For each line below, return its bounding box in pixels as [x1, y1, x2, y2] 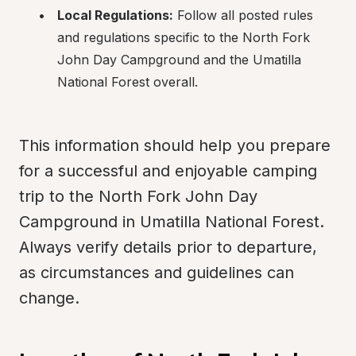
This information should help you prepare [19, 136, 331, 155]
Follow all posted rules [173, 7, 313, 23]
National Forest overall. [57, 74, 198, 90]
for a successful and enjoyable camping [19, 161, 317, 180]
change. [19, 288, 79, 308]
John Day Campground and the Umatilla [57, 52, 301, 68]
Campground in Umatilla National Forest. [19, 212, 324, 231]
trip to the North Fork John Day [19, 187, 257, 206]
